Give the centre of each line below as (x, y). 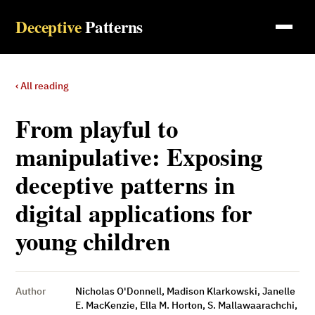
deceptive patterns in (126, 184)
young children (93, 240)
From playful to (97, 128)
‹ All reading (43, 85)
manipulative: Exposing (139, 156)
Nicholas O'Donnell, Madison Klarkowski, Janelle (185, 291)
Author (31, 291)
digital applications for (134, 212)
